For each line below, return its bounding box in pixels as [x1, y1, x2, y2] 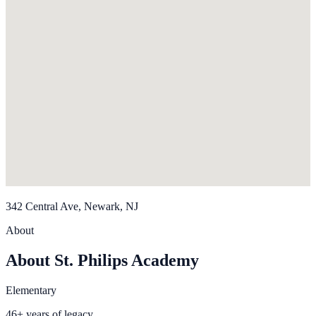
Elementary [6, 284, 56, 297]
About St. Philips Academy [6, 251, 199, 270]
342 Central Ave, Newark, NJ [6, 200, 138, 213]
